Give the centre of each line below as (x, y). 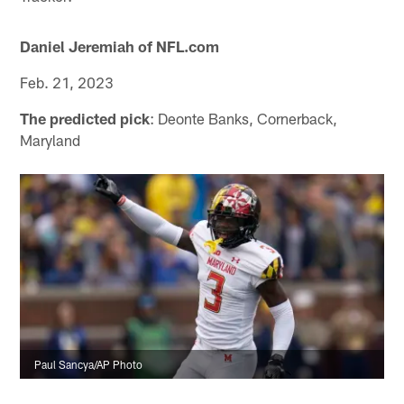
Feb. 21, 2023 (67, 83)
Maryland (50, 140)
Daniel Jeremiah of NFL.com (120, 46)
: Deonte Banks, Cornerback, (244, 119)
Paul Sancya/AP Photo (89, 365)
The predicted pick (85, 119)
